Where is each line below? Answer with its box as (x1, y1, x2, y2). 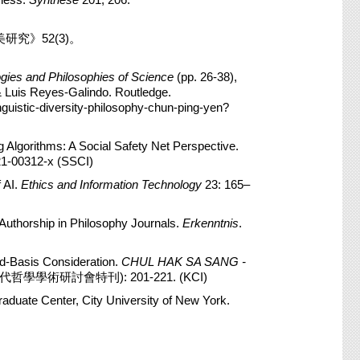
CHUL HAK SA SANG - (121, 255, 246, 268)
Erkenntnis (182, 216, 239, 230)
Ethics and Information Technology (21, 178, 202, 191)
